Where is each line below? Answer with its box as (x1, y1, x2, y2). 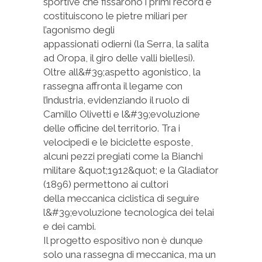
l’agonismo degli (43, 24, 115, 36)
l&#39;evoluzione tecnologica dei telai (43, 206, 214, 218)
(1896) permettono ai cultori (43, 178, 168, 190)
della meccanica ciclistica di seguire (43, 192, 199, 204)
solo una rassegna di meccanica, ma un (43, 249, 216, 260)
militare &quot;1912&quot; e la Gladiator (43, 164, 219, 176)
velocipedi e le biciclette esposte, (43, 136, 193, 148)
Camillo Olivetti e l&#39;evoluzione (43, 108, 200, 120)
